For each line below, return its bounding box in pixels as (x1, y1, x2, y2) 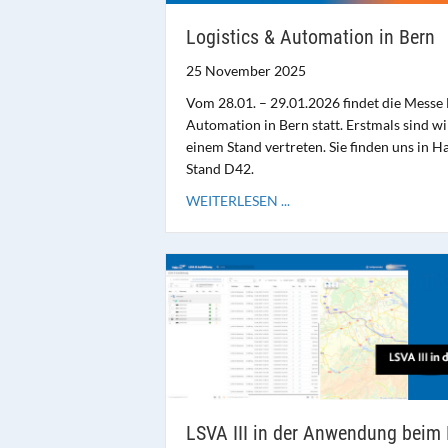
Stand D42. (185, 160, 254, 178)
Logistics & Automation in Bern (185, 25, 435, 50)
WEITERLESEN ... (185, 192, 290, 210)
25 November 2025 (185, 62, 306, 80)
